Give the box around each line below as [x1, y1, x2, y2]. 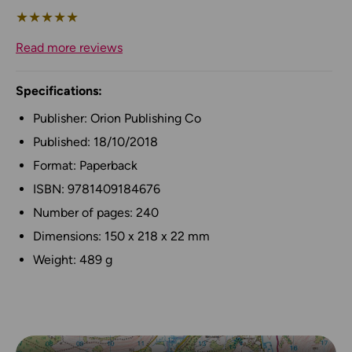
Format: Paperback [33, 158, 137, 174]
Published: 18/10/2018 [33, 134, 158, 150]
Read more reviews [16, 40, 123, 56]
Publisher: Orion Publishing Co [33, 111, 201, 126]
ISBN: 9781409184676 [33, 181, 160, 197]
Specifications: [16, 83, 102, 99]
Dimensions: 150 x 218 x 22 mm [33, 229, 210, 244]
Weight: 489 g [33, 252, 112, 268]
